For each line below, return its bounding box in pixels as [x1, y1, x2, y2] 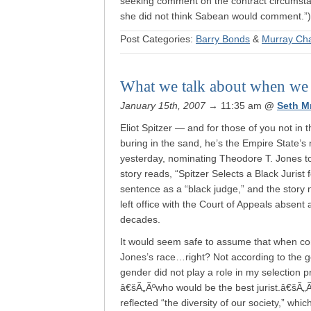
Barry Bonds [196, 33, 250, 44]
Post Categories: [120, 33, 196, 44]
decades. [120, 214, 160, 225]
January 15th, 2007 [120, 100, 205, 111]
